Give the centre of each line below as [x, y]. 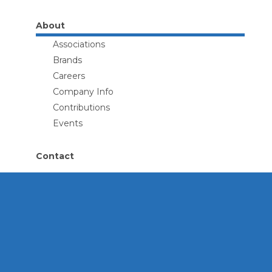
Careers [69, 76]
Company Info [83, 92]
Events [67, 123]
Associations [79, 44]
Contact [55, 156]
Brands [67, 60]
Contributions [81, 107]
